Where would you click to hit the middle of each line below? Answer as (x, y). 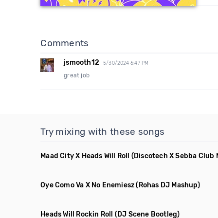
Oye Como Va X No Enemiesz (88, 185)
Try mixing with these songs (103, 132)
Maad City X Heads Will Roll (85, 156)
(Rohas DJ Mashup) (168, 185)
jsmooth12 (82, 63)
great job (77, 75)
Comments (65, 43)
